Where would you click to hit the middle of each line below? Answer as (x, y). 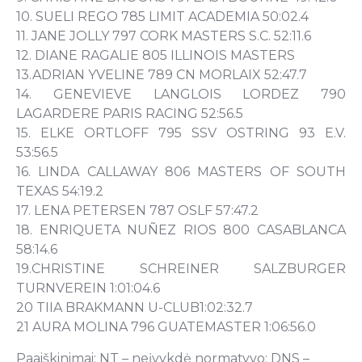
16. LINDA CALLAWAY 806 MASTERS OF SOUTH (181, 172)
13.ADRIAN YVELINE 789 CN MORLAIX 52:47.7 (165, 75)
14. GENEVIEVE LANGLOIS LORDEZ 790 (181, 95)
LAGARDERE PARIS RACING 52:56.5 (131, 114)
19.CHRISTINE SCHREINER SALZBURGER (181, 269)
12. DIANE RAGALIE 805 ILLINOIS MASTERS (159, 56)
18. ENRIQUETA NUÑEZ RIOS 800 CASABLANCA (181, 230)
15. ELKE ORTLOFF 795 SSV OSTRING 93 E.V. (181, 133)
